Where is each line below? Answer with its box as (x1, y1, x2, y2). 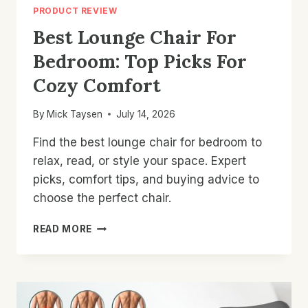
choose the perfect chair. (33, 190, 171, 205)
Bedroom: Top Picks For (33, 49, 247, 74)
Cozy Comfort (33, 74, 161, 98)
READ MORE (33, 223, 93, 234)
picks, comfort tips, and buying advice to (33, 172, 259, 186)
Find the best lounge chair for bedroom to (33, 135, 262, 149)
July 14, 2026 (116, 108, 176, 120)
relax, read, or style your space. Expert (33, 153, 246, 168)
